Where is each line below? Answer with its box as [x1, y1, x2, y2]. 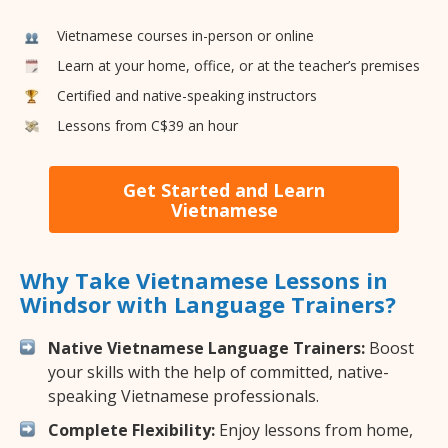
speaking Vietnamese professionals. [48, 385, 319, 408]
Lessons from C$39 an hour [57, 115, 238, 135]
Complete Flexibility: [48, 419, 215, 442]
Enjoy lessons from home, [215, 419, 413, 442]
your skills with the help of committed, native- [48, 361, 389, 384]
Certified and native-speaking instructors [57, 85, 317, 105]
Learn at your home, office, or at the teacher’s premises [57, 55, 420, 75]
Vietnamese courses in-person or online [57, 25, 314, 45]
